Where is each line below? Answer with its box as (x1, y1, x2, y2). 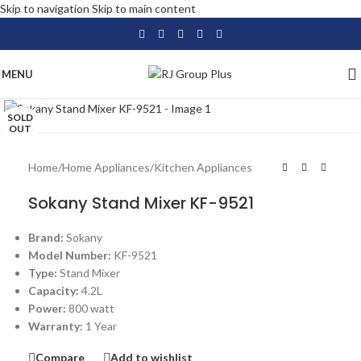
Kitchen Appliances (154, 160, 252, 175)
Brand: (28, 230, 66, 245)
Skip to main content (92, 2, 196, 15)
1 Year (85, 319, 117, 334)
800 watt (68, 301, 114, 316)
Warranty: (28, 319, 85, 334)
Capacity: (28, 284, 81, 298)
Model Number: (28, 248, 114, 263)
